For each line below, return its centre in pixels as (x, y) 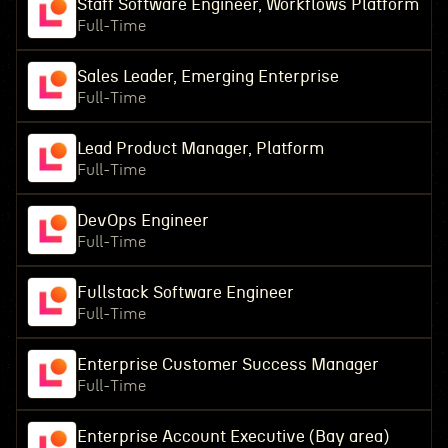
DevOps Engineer (142, 220)
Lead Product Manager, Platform (200, 148)
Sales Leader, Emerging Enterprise (207, 76)
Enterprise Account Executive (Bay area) (232, 436)
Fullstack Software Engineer (185, 292)
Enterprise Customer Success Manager (227, 364)
